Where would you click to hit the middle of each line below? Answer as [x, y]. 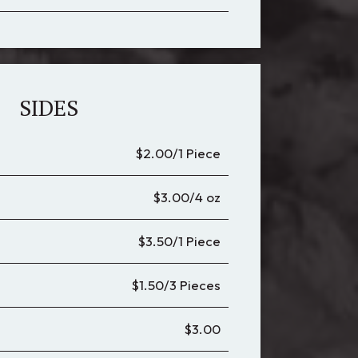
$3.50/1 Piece [179, 241]
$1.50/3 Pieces [176, 285]
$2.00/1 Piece [178, 153]
